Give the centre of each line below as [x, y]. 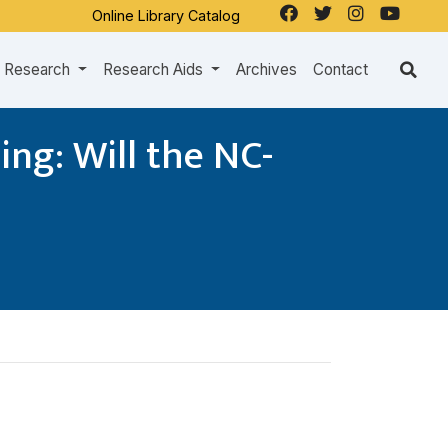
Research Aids [155, 69]
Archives [266, 69]
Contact [340, 69]
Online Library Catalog [166, 15]
